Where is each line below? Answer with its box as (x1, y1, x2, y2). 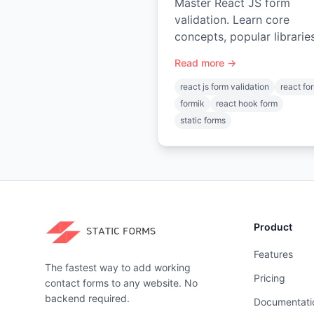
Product (253, 221, 292, 233)
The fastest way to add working (45, 261, 191, 273)
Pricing (253, 272, 285, 284)
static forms (180, 115, 226, 125)
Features (253, 248, 293, 260)
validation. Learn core (175, 13, 289, 27)
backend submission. (175, 63, 285, 77)
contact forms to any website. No (45, 277, 198, 289)
